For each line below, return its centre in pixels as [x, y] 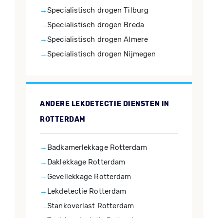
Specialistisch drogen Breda [96, 25]
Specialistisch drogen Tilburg [98, 10]
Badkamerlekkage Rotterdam [97, 147]
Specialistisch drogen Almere [98, 39]
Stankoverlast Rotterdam [91, 206]
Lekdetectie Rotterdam [87, 191]
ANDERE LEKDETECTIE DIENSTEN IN [105, 104]
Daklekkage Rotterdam [86, 162]
